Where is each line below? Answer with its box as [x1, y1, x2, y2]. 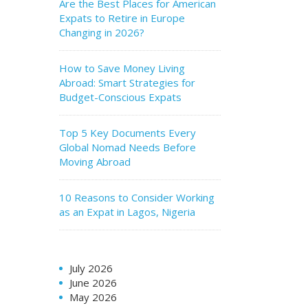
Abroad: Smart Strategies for [59, 76, 195, 89]
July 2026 [69, 261, 113, 275]
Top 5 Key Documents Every [59, 126, 196, 140]
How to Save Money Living [59, 61, 185, 75]
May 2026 [69, 290, 117, 304]
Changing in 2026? [59, 25, 144, 39]
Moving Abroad [59, 155, 131, 168]
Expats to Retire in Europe [59, 11, 185, 25]
